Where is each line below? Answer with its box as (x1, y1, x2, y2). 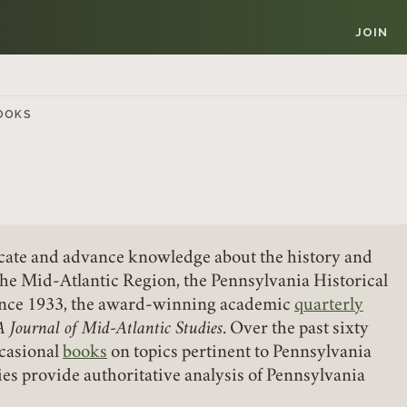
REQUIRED (202, 321, 277, 335)
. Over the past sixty (223, 322, 369, 338)
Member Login (58, 270, 206, 292)
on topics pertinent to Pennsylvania (107, 345, 372, 362)
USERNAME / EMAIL (58, 322, 203, 336)
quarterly (294, 298, 363, 314)
